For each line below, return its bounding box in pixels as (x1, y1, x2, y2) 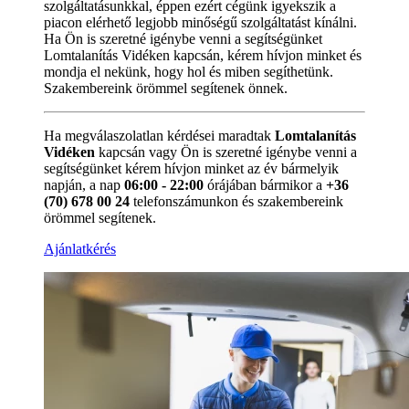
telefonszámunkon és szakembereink (130, 193, 343, 209)
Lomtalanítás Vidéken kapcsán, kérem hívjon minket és (44, 47, 362, 63)
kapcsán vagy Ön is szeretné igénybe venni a (95, 143, 357, 160)
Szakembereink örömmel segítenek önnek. (44, 79, 288, 96)
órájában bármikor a (204, 176, 326, 193)
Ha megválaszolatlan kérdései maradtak (44, 127, 275, 143)
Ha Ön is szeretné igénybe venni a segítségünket (44, 30, 322, 47)
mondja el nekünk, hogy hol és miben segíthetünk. (44, 63, 333, 79)
